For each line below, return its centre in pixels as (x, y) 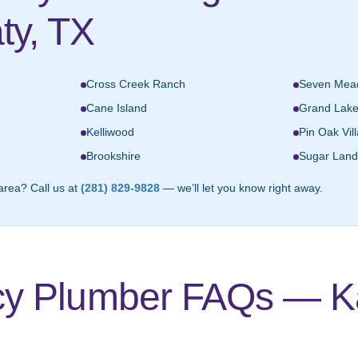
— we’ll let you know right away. (241, 189)
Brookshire (113, 157)
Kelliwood (110, 133)
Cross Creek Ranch (136, 85)
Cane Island (117, 109)
